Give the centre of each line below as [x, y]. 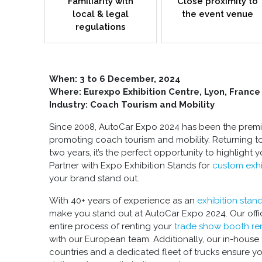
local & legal [101, 14]
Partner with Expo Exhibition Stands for [131, 165]
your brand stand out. [94, 178]
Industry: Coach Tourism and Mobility [132, 104]
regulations [101, 27]
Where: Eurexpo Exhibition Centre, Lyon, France [155, 92]
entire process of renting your [112, 226]
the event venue [218, 14]
